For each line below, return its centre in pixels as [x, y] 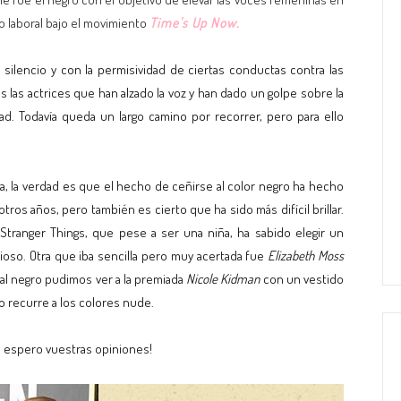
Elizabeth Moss [306, 256]
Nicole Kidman [223, 279]
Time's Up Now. [195, 23]
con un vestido [302, 279]
